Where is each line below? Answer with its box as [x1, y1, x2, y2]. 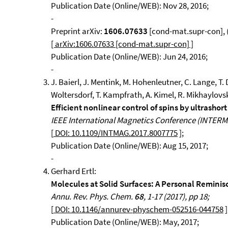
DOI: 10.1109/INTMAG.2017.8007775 [53, 127, 178, 138]
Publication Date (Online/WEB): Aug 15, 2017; [51, 140, 208, 151]
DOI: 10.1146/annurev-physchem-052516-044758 [53, 204, 223, 215]
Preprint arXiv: [51, 25, 104, 37]
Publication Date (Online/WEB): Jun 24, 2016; [51, 51, 208, 62]
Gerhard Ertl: [51, 165, 96, 177]
